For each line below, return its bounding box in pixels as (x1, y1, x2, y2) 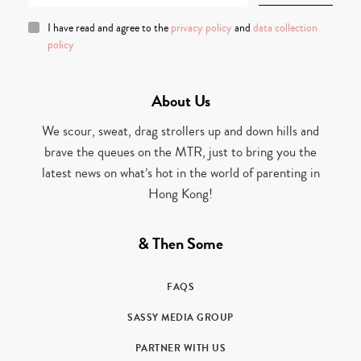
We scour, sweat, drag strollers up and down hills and (42, 120, 319, 141)
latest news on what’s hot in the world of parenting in (41, 162, 320, 183)
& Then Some (138, 231, 223, 255)
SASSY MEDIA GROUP (127, 309, 234, 325)
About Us (151, 89, 210, 113)
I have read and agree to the (48, 19, 171, 36)
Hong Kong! (148, 183, 213, 204)
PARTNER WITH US (135, 340, 226, 355)
